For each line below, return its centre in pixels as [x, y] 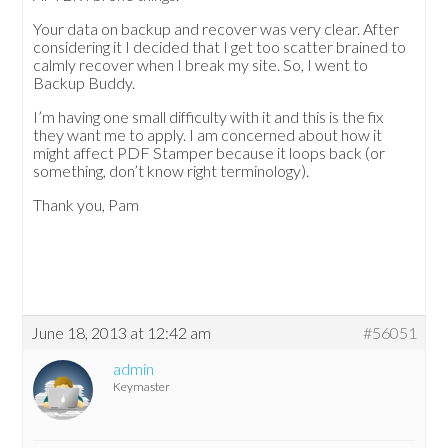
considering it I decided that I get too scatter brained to [220, 47]
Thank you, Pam [86, 205]
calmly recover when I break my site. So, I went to [201, 65]
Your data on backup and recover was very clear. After [216, 29]
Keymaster [142, 387]
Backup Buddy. [84, 83]
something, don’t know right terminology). [171, 171]
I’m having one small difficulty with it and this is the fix [208, 117]
